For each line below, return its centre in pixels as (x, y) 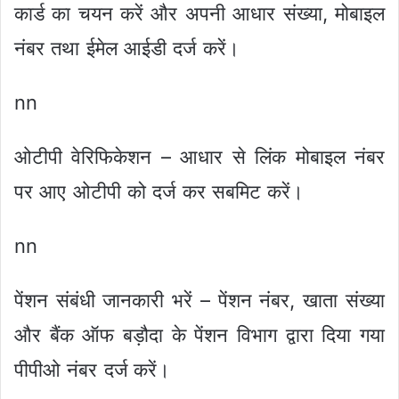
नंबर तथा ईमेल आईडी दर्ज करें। (127, 49)
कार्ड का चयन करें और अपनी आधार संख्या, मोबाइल (199, 14)
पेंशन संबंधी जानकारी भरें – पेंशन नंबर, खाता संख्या (199, 301)
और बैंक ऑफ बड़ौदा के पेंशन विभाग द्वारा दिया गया (199, 335)
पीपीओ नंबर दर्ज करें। (92, 370)
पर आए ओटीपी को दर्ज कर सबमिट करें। (159, 192)
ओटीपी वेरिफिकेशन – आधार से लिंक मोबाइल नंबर (199, 157)
